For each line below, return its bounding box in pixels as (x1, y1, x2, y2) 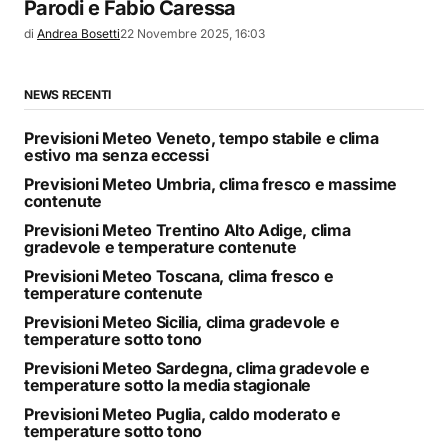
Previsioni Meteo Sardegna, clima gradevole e (24, 357, 370, 378)
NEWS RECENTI (24, 86, 112, 102)
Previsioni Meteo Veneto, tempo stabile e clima (24, 127, 379, 148)
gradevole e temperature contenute (24, 236, 297, 257)
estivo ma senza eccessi (24, 144, 209, 165)
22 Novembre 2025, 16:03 (120, 25, 265, 41)
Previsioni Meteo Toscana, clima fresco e (24, 265, 334, 286)
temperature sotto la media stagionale (24, 374, 312, 395)
